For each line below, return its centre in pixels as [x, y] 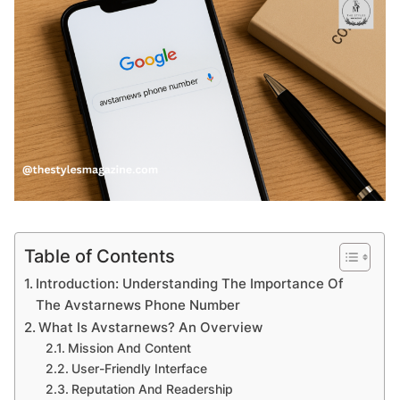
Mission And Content [130, 349]
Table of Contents [100, 256]
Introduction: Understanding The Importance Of [190, 284]
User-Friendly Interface [140, 369]
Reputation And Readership [153, 390]
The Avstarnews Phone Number [138, 305]
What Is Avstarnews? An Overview [151, 328]
